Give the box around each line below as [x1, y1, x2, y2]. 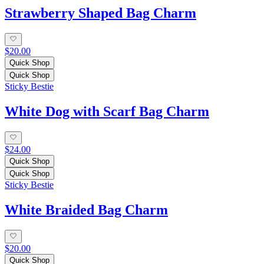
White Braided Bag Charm [5, 202, 168, 218]
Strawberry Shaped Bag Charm [5, 5, 196, 21]
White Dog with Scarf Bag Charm [5, 104, 209, 120]
